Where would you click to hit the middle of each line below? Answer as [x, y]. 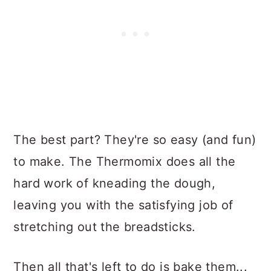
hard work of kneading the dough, [115, 184]
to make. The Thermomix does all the [125, 162]
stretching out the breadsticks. [105, 227]
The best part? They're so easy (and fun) [135, 140]
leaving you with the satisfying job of [123, 205]
